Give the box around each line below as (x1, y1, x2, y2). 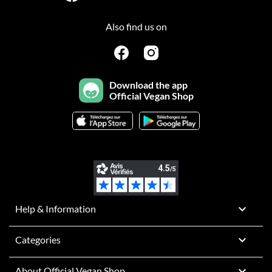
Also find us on (105, 20, 167, 32)
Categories (15, 234, 61, 246)
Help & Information (15, 203, 96, 215)
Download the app (109, 79, 188, 91)
